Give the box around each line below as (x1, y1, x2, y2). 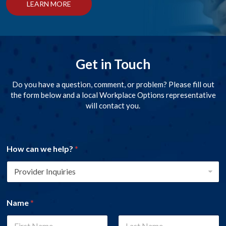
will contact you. (86, 100, 140, 110)
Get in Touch (76, 55, 150, 72)
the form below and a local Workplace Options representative (10, 90, 216, 99)
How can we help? (7, 143, 75, 153)
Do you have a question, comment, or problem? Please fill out (12, 79, 214, 89)
